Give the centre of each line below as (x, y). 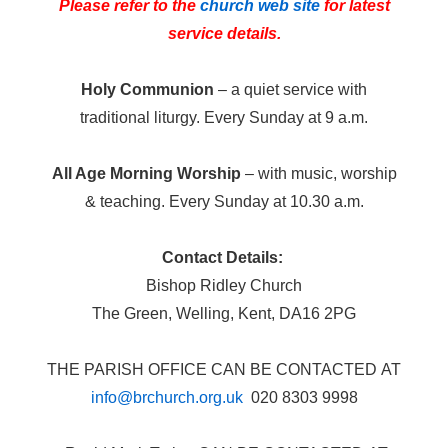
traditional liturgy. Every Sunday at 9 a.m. (224, 117)
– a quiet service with (290, 89)
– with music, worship (318, 173)
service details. (224, 33)
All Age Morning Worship (146, 173)
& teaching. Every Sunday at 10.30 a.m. (224, 201)
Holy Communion (147, 89)
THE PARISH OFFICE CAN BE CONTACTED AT (224, 369)
